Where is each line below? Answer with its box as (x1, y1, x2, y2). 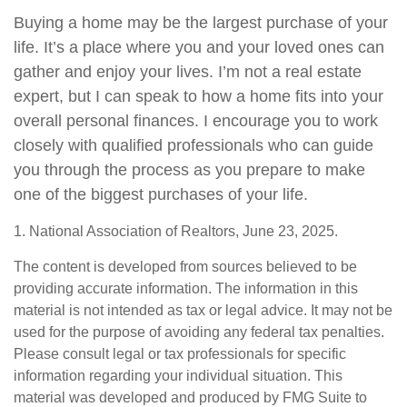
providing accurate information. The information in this (14, 281, 358, 296)
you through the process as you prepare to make (14, 161, 365, 179)
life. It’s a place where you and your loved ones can (14, 38, 384, 56)
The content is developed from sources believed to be (14, 259, 357, 274)
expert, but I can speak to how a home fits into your (14, 87, 383, 105)
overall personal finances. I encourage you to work (14, 112, 378, 130)
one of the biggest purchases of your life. (14, 185, 308, 203)
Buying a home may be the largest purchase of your (14, 14, 388, 32)
